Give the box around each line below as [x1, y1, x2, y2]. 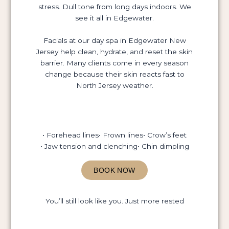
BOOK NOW [94, 166, 135, 174]
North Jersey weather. [76, 81, 153, 89]
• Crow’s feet [143, 131, 187, 140]
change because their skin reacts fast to [44, 70, 185, 78]
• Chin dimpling [137, 142, 189, 151]
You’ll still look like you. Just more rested [45, 196, 184, 205]
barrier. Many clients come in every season [40, 58, 189, 67]
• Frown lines [99, 131, 143, 140]
